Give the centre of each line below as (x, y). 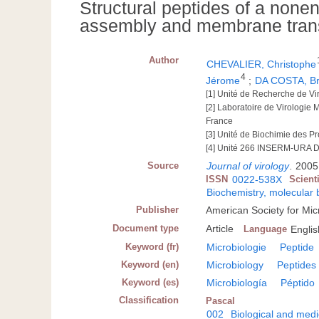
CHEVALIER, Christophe (262, 64)
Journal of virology (248, 166)
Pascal (221, 300)
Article (220, 228)
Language (266, 229)
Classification (149, 300)
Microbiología (237, 282)
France (220, 121)
